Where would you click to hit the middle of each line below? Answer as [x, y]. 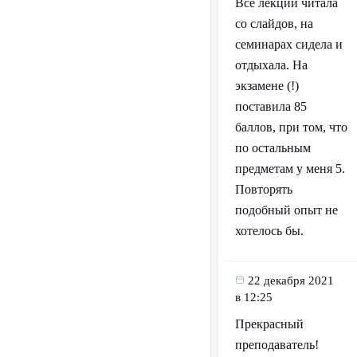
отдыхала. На [271, 65]
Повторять [263, 190]
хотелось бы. [269, 231]
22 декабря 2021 [290, 281]
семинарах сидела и [288, 45]
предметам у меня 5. [290, 169]
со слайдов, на [274, 24]
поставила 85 [271, 107]
